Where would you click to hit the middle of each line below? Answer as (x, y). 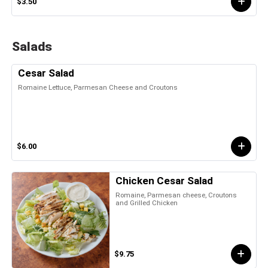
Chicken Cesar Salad (165, 180)
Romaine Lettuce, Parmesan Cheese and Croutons (98, 87)
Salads (32, 46)
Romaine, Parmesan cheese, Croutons (176, 195)
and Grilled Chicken (147, 202)
